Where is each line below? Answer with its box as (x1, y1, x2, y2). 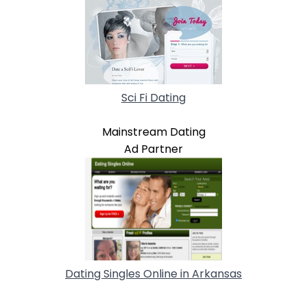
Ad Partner (124, 140, 183, 157)
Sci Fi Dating (121, 89, 186, 106)
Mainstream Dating (101, 123, 206, 140)
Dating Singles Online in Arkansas (65, 265, 242, 282)
